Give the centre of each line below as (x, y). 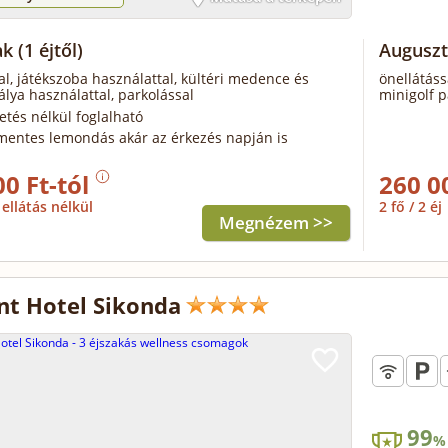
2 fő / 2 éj (412, 206)
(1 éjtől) (50, 50)
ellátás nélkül (47, 206)
